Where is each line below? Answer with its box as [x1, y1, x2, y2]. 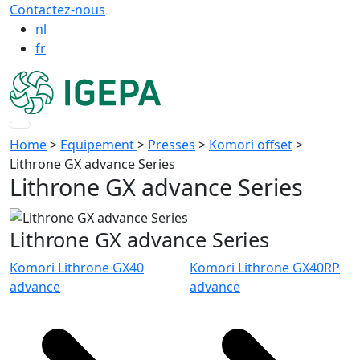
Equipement [60, 135, 137, 153]
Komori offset [209, 135, 292, 153]
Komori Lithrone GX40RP [190, 259, 340, 277]
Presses [148, 135, 195, 153]
